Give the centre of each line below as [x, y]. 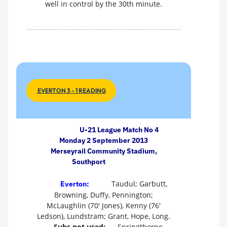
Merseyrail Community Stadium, [104, 151]
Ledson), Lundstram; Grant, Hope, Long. [104, 216]
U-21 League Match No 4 [119, 129]
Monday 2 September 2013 [104, 140]
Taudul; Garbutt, [138, 184]
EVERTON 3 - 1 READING [71, 90]
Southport [88, 161]
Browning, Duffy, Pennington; [104, 195]
